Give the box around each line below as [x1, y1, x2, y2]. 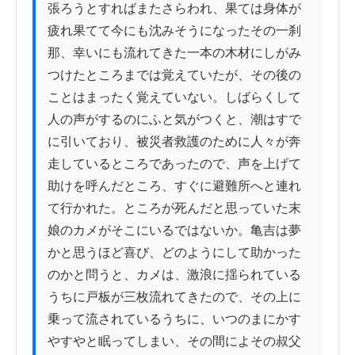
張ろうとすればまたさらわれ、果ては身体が [48, 2, 301, 16]
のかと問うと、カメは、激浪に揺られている [48, 268, 301, 282]
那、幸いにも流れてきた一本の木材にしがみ [48, 46, 301, 60]
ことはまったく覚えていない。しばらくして [48, 90, 301, 105]
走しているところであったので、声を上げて [48, 157, 301, 171]
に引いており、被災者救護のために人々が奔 [48, 135, 301, 149]
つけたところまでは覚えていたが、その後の [48, 68, 301, 82]
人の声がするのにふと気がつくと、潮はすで [48, 113, 301, 127]
